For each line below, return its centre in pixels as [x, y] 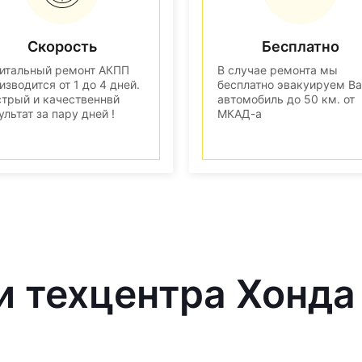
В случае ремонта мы [278, 69]
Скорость [62, 46]
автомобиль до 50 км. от [286, 99]
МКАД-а [240, 113]
